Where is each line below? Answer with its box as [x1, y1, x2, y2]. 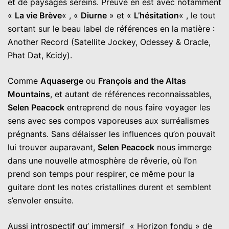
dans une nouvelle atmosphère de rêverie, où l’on [8, 155, 197, 166]
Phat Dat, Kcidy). [8, 50, 72, 60]
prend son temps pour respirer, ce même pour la [8, 168, 195, 179]
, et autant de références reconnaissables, [50, 88, 212, 99]
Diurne [81, 10, 107, 20]
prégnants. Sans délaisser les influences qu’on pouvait [8, 128, 216, 139]
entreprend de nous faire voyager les [64, 102, 210, 112]
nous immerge [154, 142, 212, 152]
